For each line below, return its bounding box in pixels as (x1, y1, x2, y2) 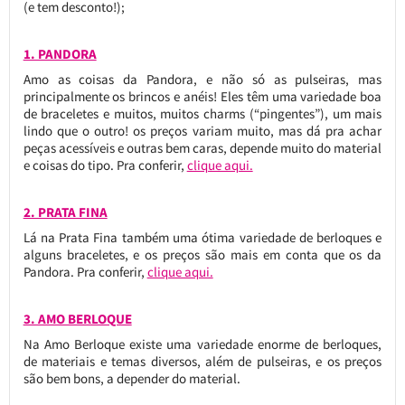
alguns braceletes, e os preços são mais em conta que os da (23, 246, 382, 264)
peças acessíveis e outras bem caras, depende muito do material (23, 139, 382, 157)
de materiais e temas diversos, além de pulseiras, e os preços (23, 353, 382, 371)
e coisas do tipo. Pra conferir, (23, 156, 187, 174)
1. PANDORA (23, 45, 97, 63)
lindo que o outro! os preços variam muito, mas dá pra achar (23, 122, 382, 140)
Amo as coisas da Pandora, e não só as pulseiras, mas (23, 71, 382, 89)
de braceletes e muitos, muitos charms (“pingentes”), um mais (23, 105, 382, 123)
